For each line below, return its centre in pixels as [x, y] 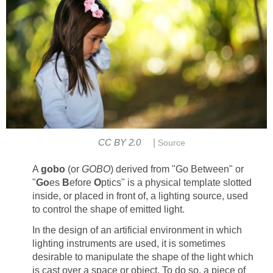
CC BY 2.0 [119, 143]
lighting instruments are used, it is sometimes [129, 244]
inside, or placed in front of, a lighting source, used [140, 196]
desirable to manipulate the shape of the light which [143, 257]
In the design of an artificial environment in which [137, 230]
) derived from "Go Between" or [177, 169]
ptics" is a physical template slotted [176, 183]
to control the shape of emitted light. [108, 210]
